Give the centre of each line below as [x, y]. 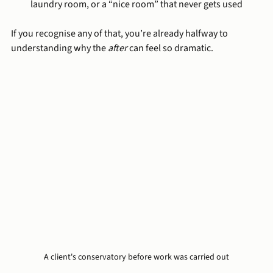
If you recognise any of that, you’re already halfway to [120, 33]
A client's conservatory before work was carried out [136, 257]
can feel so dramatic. [170, 48]
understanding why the [59, 48]
